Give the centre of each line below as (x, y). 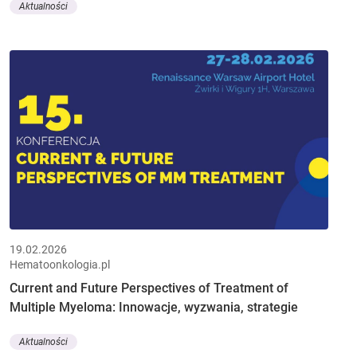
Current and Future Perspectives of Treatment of (149, 288)
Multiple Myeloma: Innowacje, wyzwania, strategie (154, 307)
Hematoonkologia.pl (60, 264)
